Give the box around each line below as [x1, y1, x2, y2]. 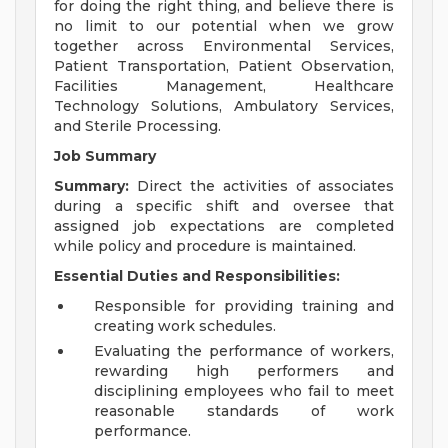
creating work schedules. [94, 317, 276, 336]
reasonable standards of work [94, 402, 394, 421]
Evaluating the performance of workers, [94, 342, 394, 361]
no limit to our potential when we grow [54, 17, 394, 36]
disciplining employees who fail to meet [94, 382, 394, 401]
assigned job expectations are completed [54, 217, 394, 236]
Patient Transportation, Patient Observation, [54, 57, 394, 76]
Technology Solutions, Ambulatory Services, [54, 97, 394, 116]
